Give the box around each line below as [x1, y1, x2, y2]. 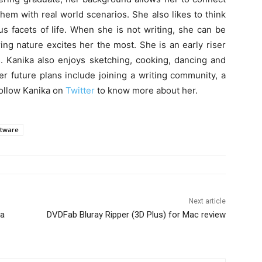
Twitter [65, 85, 95, 96]
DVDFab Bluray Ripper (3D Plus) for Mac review [46, 209, 226, 220]
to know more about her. [95, 85, 198, 96]
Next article [188, 197, 226, 206]
